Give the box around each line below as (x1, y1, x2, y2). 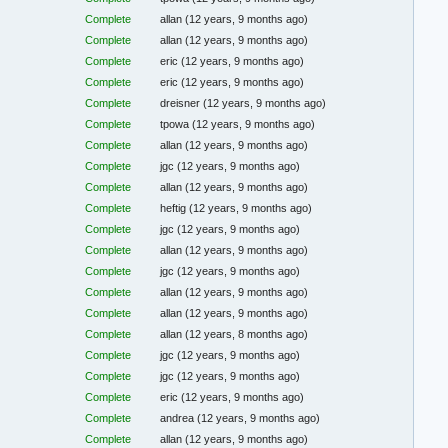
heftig (160, 202, 190, 215)
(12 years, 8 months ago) (185, 328, 309, 341)
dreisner (160, 97, 204, 110)
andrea (160, 412, 198, 425)
